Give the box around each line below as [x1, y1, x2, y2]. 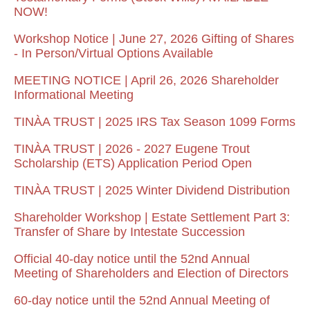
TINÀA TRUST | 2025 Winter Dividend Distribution [14, 183, 290, 198]
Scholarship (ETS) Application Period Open [14, 156, 252, 171]
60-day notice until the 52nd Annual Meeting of [14, 293, 270, 308]
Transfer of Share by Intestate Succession [14, 225, 245, 239]
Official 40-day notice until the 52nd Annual [14, 252, 250, 266]
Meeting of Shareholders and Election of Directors [14, 266, 289, 281]
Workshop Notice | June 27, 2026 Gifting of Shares [14, 32, 294, 46]
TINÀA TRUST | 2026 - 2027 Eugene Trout [14, 142, 250, 156]
